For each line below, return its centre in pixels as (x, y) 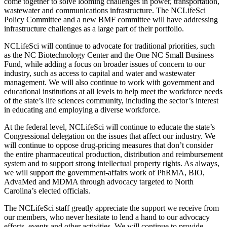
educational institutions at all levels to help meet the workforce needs (113, 92)
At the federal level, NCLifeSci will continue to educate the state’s (109, 127)
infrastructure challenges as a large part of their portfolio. (94, 29)
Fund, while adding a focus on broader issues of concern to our (105, 64)
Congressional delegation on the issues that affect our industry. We (110, 136)
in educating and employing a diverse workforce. (82, 110)
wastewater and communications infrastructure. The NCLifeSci (105, 11)
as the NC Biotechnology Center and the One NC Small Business (109, 55)
